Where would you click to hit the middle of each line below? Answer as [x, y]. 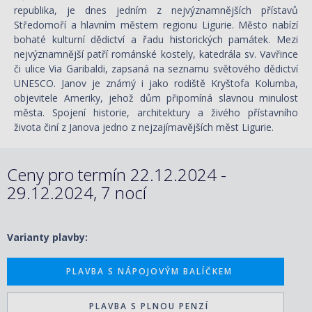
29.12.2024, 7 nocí [77, 193]
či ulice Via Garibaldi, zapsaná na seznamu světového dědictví [156, 68]
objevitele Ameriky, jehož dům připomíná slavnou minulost [156, 97]
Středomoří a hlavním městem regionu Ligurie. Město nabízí [156, 24]
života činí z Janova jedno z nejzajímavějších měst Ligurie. [144, 127]
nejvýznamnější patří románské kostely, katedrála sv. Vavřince [156, 54]
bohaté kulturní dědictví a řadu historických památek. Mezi [156, 39]
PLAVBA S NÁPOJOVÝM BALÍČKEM [149, 272]
